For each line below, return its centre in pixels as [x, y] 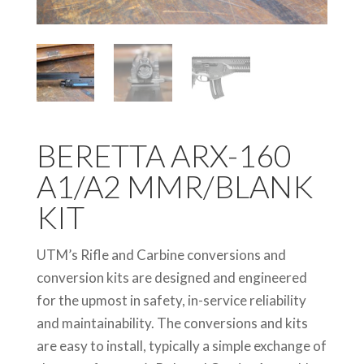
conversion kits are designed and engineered [171, 278]
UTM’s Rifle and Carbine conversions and [161, 255]
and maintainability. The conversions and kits [172, 323]
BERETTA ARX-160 [164, 156]
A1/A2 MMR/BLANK [174, 186]
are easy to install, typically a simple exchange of [181, 346]
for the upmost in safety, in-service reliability [171, 301]
